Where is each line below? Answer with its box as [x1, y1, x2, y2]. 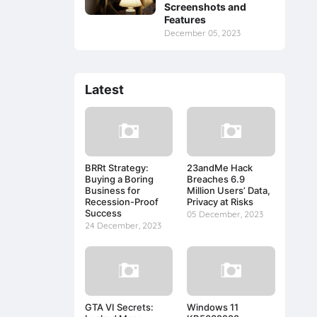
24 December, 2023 [84, 219, 161, 231]
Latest [84, 82, 124, 98]
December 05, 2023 [163, 28, 241, 39]
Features [163, 13, 206, 26]
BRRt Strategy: [84, 161, 149, 173]
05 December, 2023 [187, 208, 264, 219]
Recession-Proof [84, 195, 158, 207]
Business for [84, 184, 140, 196]
